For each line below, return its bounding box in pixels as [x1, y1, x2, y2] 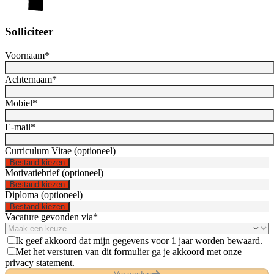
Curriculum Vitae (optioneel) [5, 145, 116, 156]
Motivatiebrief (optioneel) [5, 167, 103, 178]
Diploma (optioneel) [5, 189, 83, 200]
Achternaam [5, 73, 52, 84]
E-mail [5, 121, 31, 132]
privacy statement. [5, 257, 75, 268]
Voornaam [5, 50, 45, 61]
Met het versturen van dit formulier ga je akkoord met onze [15, 246, 242, 257]
